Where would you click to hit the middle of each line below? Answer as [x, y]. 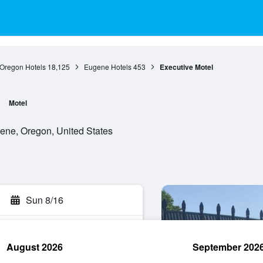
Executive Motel [186, 67]
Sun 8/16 [45, 200]
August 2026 [35, 247]
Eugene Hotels [107, 67]
